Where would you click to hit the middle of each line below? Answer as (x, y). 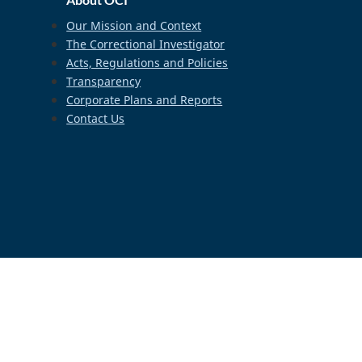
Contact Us (96, 118)
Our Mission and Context (134, 25)
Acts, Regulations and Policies (147, 62)
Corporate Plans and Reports (145, 99)
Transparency (104, 81)
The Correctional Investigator (146, 44)
